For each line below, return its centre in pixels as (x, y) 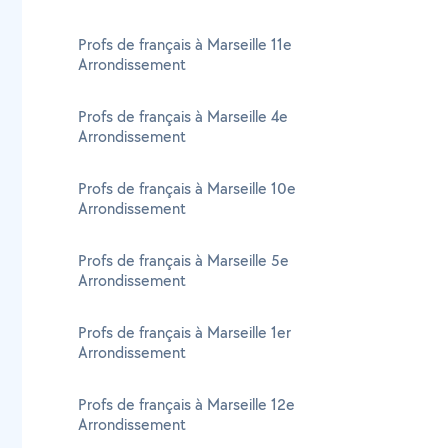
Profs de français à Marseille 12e (186, 404)
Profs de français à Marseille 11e (185, 44)
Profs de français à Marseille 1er (184, 332)
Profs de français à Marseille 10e (187, 188)
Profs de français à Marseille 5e (183, 260)
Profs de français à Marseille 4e (183, 116)
